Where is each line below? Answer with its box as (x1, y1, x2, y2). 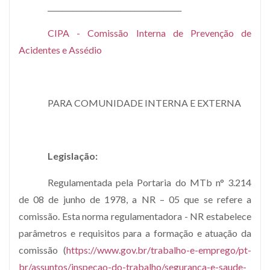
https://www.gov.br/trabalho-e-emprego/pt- (66, 243, 251, 256)
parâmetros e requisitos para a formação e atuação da (19, 227, 251, 239)
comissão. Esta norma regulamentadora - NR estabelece (19, 210, 251, 222)
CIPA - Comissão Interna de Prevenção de (48, 27, 251, 39)
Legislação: (48, 149, 98, 162)
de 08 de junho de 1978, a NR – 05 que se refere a (19, 193, 251, 205)
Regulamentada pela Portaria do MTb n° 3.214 (48, 176, 251, 188)
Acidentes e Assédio (19, 43, 102, 55)
